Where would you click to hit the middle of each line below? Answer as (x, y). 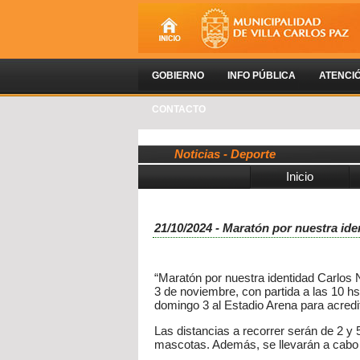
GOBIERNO (178, 76)
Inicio (299, 176)
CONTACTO (179, 109)
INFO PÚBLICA (262, 76)
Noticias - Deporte (225, 154)
